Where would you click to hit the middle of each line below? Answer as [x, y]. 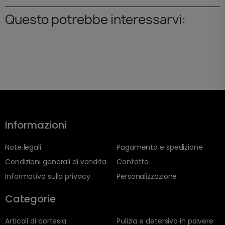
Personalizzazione [147, 177]
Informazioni [36, 125]
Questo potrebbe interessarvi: [95, 20]
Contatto [133, 162]
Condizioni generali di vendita [56, 162]
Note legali [23, 147]
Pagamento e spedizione [160, 147]
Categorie [30, 199]
